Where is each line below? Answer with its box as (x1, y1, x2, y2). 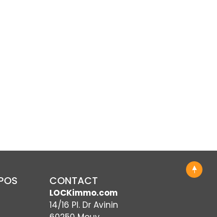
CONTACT (49, 173, 98, 187)
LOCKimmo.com (49, 186, 118, 199)
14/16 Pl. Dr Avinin (49, 199, 118, 211)
